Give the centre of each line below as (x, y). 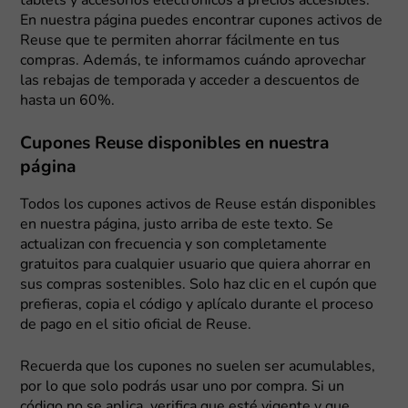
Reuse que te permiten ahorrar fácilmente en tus (180, 41)
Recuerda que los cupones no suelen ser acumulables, (198, 367)
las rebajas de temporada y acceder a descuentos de (190, 81)
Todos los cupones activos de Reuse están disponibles (199, 204)
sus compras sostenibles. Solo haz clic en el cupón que (199, 285)
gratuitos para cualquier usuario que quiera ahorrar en (196, 265)
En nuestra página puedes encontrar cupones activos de (202, 20)
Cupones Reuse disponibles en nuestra (175, 144)
